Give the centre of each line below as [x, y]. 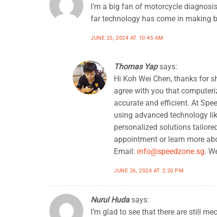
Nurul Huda [110, 200]
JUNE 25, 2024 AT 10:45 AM [127, 38]
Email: [125, 152]
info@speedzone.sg [171, 152]
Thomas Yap [136, 67]
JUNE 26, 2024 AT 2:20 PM [149, 171]
